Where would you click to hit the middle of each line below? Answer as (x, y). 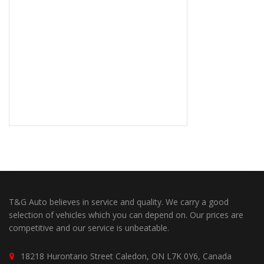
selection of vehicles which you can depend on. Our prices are (126, 215)
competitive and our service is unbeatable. (89, 228)
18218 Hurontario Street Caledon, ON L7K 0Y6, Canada (126, 256)
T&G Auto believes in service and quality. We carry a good (119, 202)
